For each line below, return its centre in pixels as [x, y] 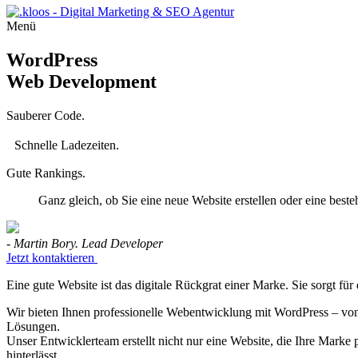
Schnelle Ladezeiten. [67, 145]
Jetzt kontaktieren [50, 257]
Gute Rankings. [46, 173]
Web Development [82, 81]
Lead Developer [122, 243]
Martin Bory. [46, 243]
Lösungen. [33, 326]
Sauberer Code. [46, 115]
